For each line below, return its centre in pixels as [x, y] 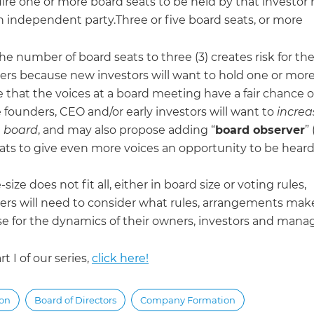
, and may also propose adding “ [127, 130]
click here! [120, 258]
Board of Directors [75, 300]
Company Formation [188, 300]
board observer [260, 130]
